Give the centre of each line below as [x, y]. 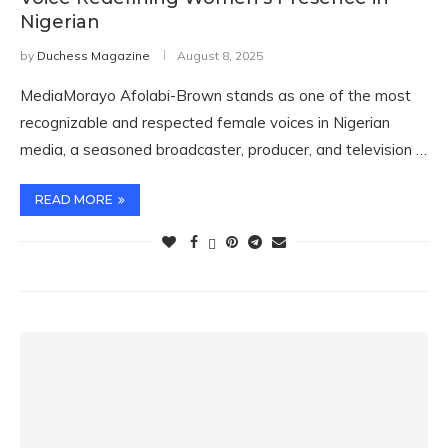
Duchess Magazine [93, 55]
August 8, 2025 [220, 55]
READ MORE [74, 199]
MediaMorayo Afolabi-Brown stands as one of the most [215, 95]
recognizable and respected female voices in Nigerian [205, 122]
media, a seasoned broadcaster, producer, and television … [223, 149]
